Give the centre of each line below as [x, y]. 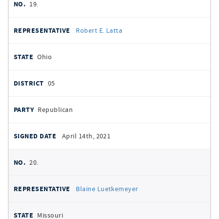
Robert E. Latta [99, 30]
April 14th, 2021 [86, 136]
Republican [55, 109]
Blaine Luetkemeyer [107, 189]
